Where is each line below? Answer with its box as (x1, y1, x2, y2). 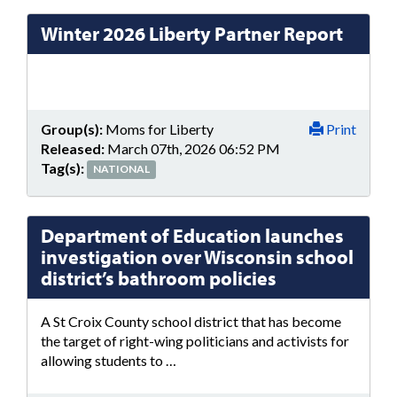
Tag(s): (41, 159, 84, 176)
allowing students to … (41, 352, 176, 369)
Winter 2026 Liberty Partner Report (41, 21, 343, 46)
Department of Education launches (41, 223, 344, 248)
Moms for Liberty (103, 120, 214, 137)
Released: (41, 139, 105, 157)
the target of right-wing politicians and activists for (41, 332, 349, 349)
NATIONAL (93, 162, 151, 176)
